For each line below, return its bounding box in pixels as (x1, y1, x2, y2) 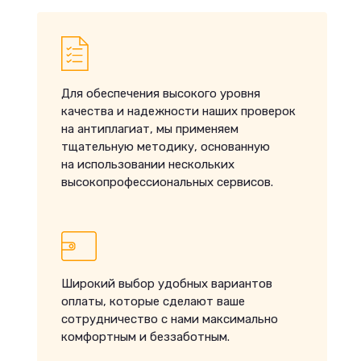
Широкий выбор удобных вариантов (61, 276, 272, 291)
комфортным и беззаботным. (61, 330, 230, 344)
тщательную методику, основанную (61, 139, 270, 154)
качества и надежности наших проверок (61, 104, 296, 118)
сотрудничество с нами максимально (61, 312, 278, 326)
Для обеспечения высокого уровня (61, 86, 260, 101)
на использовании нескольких (61, 157, 234, 172)
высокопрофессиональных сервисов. (61, 175, 273, 189)
